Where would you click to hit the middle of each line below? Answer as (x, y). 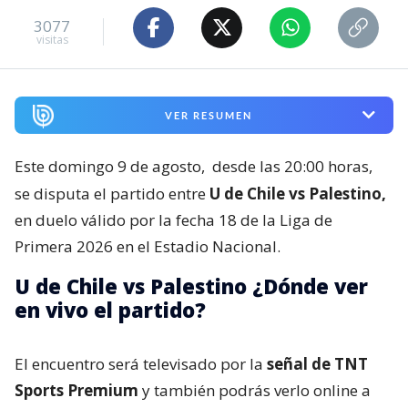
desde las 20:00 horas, (292, 166)
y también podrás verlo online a (255, 390)
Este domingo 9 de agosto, (112, 166)
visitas (52, 40)
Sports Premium (76, 390)
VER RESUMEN (208, 115)
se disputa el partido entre (112, 193)
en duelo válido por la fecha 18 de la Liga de (173, 219)
